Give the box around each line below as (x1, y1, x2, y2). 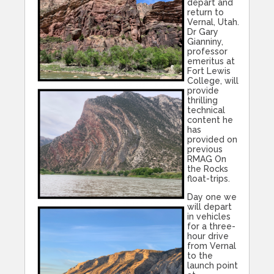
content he (187, 115, 233, 125)
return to (187, 7, 224, 18)
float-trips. (187, 174, 230, 184)
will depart (187, 202, 232, 212)
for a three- (187, 221, 235, 232)
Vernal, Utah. (187, 17, 239, 28)
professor (187, 46, 228, 57)
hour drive (187, 231, 229, 242)
